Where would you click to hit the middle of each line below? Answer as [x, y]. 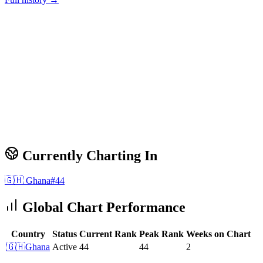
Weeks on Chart [218, 234]
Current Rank [108, 234]
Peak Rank [161, 234]
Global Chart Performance [102, 208]
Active [65, 247]
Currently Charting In [88, 156]
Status [65, 234]
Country [28, 234]
